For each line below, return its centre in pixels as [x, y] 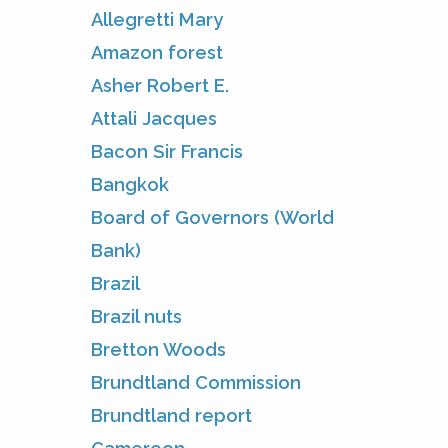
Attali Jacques [154, 118]
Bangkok [130, 184]
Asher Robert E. [160, 85]
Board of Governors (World [212, 217]
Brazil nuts [136, 316]
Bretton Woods [158, 349]
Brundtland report [171, 415]
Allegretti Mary [157, 19]
